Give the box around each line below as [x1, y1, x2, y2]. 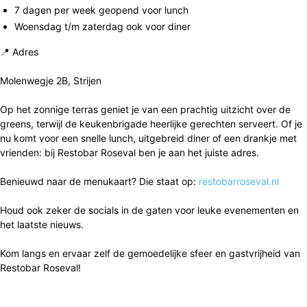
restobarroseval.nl [199, 175, 279, 187]
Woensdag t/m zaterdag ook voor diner [14, 20, 191, 32]
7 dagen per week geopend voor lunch [14, 3, 188, 16]
